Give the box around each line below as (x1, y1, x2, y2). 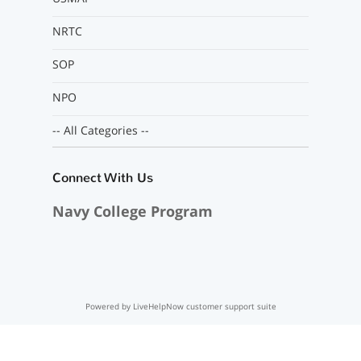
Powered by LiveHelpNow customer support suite (85, 301, 276, 312)
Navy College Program (52, 201, 213, 221)
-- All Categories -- (52, 122, 149, 138)
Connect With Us (52, 169, 153, 186)
